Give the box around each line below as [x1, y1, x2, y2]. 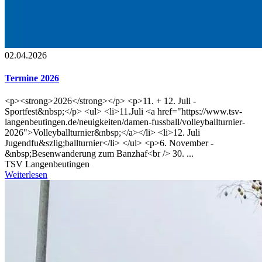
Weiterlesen [5, 170, 47, 180]
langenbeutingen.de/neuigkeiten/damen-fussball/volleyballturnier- [5, 117, 245, 127]
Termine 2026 [5, 73, 59, 83]
